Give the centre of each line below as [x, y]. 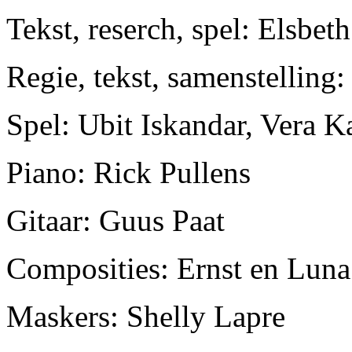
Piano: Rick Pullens [128, 172]
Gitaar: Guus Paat [115, 220]
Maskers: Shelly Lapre [146, 316]
